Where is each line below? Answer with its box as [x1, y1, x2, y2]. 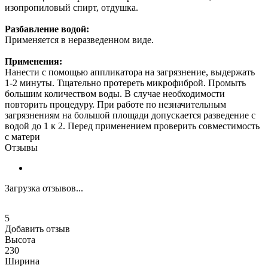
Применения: [5, 56, 62, 66]
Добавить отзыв [5, 223, 70, 234]
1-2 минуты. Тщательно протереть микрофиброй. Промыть [5, 77, 246, 88]
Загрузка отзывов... [5, 182, 83, 193]
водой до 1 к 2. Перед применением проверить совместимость [5, 120, 260, 131]
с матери [5, 131, 40, 142]
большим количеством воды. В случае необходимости [5, 88, 225, 99]
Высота [5, 234, 35, 245]
